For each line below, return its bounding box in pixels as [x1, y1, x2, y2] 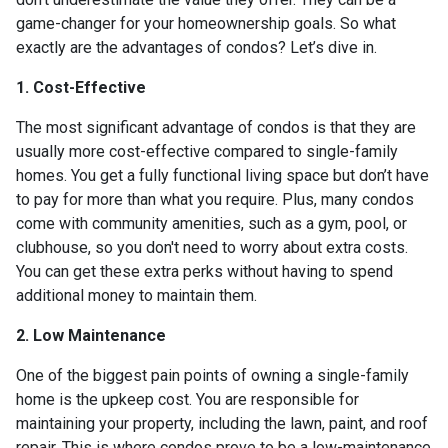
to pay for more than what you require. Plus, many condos [16, 189, 414, 209]
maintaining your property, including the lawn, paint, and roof [16, 413, 428, 433]
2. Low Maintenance [16, 325, 166, 345]
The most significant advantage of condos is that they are [16, 117, 416, 137]
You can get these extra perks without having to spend [16, 261, 393, 281]
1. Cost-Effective [16, 77, 146, 97]
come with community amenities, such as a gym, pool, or [16, 213, 407, 233]
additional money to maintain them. [16, 285, 257, 305]
